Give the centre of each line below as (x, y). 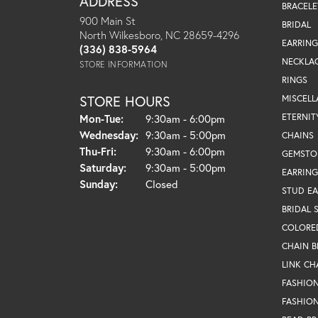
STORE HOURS (125, 101)
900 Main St (108, 20)
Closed (162, 183)
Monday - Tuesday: (168, 117)
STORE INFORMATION (124, 64)
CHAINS (298, 135)
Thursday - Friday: (159, 150)
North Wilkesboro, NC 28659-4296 (159, 34)
